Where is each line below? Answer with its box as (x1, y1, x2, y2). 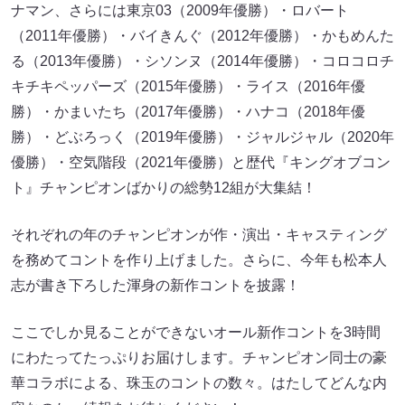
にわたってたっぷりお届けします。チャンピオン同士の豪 (11, 349, 387, 365)
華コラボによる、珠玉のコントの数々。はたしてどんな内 (11, 374, 387, 391)
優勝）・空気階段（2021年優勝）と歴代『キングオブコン (11, 154, 391, 170)
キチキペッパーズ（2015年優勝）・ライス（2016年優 (11, 78, 365, 94)
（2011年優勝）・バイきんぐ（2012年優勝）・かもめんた (11, 27, 394, 43)
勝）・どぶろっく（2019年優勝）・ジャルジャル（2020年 (11, 128, 394, 145)
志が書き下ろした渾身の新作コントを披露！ (11, 277, 315, 293)
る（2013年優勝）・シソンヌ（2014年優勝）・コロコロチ (11, 52, 394, 69)
